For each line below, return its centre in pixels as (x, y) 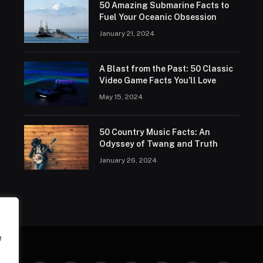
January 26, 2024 (128, 160)
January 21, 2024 (127, 33)
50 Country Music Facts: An (154, 132)
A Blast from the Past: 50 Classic (166, 69)
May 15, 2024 (121, 97)
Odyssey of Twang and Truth (158, 144)
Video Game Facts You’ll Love (157, 80)
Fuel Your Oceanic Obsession (158, 17)
